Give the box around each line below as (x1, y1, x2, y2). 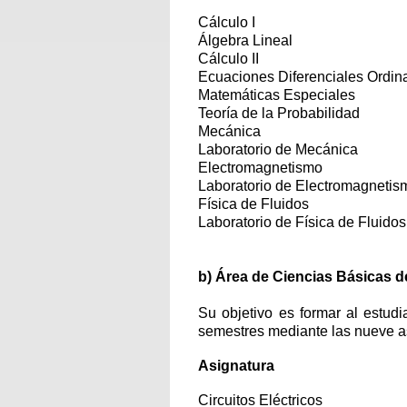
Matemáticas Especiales (198, 87, 355, 103)
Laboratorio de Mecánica (198, 142, 358, 157)
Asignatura (198, 358, 274, 373)
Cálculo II (198, 51, 259, 66)
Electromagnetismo (198, 160, 323, 175)
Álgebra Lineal (198, 33, 293, 48)
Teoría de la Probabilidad (198, 105, 360, 121)
